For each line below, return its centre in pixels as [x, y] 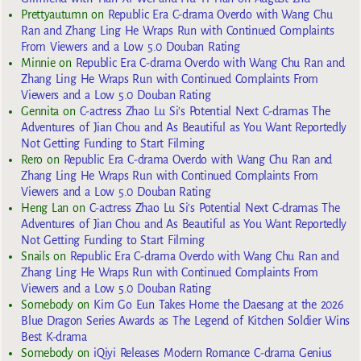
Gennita [40, 111]
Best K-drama [54, 336]
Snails [35, 256]
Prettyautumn [54, 14]
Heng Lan [45, 207]
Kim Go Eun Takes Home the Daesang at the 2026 [219, 304]
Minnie [38, 62]
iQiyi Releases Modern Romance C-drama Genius [213, 353]
